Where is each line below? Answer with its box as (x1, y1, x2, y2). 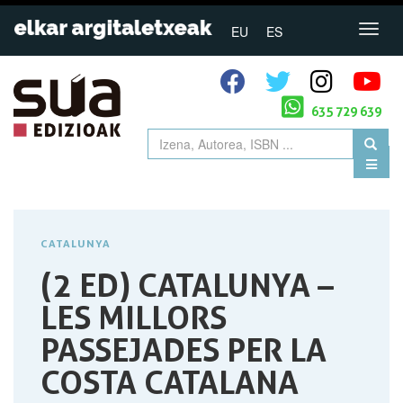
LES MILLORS (40, 298, 227, 338)
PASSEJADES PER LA (40, 330, 327, 371)
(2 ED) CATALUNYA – (40, 265, 334, 306)
